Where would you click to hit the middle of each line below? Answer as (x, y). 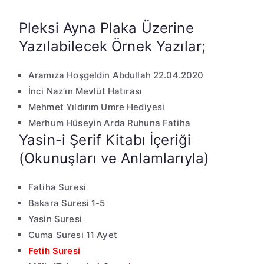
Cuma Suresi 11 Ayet (73, 235)
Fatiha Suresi (57, 187)
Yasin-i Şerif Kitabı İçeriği (105, 140)
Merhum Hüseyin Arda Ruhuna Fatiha (109, 123)
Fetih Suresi (54, 251)
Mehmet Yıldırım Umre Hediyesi (97, 107)
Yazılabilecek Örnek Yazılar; (113, 47)
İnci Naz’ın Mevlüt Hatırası (85, 91)
